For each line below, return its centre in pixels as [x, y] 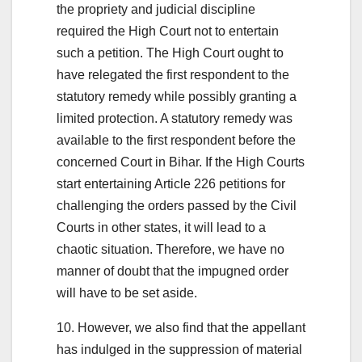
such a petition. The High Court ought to [170, 53]
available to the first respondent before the [176, 140]
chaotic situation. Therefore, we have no [170, 249]
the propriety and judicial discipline [156, 9]
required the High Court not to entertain [168, 31]
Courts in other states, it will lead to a [161, 227]
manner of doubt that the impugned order [173, 271]
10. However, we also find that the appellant [181, 327]
